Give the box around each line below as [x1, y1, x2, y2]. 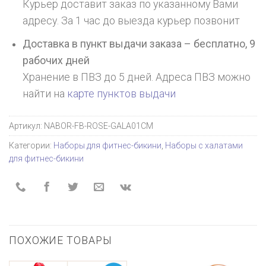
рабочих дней [23, 55, 90, 66]
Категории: [9, 141, 53, 151]
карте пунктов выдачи [67, 88, 176, 100]
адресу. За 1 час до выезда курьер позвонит [23, 15, 240, 27]
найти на [23, 88, 68, 100]
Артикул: [9, 121, 44, 131]
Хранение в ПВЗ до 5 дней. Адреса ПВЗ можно [23, 71, 251, 83]
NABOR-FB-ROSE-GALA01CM [44, 121, 153, 131]
